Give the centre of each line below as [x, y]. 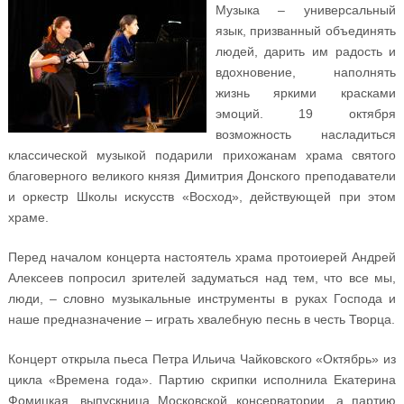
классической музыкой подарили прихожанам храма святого [202, 156]
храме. [28, 218]
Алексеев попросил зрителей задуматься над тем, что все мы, [202, 278]
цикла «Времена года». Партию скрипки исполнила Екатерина [202, 380]
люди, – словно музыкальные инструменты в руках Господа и [202, 299]
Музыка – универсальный [306, 10]
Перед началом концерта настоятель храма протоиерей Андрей [202, 257]
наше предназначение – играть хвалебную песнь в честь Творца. [201, 320]
